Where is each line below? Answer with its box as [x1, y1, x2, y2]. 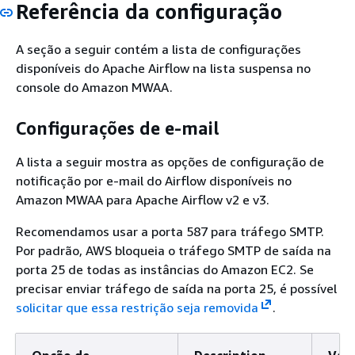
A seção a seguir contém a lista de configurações [16, 40, 301, 57]
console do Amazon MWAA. [16, 78, 173, 95]
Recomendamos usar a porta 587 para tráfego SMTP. [16, 223, 324, 239]
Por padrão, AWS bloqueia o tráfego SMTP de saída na [16, 242, 331, 258]
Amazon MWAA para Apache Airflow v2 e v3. [16, 191, 269, 208]
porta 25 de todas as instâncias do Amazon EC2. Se [16, 261, 314, 277]
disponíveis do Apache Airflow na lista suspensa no [16, 59, 311, 76]
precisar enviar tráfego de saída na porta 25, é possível [16, 280, 337, 296]
